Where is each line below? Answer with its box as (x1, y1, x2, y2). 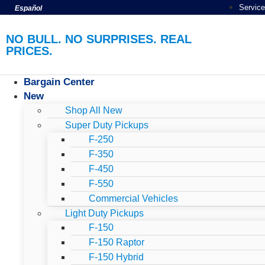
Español (15, 4, 42, 12)
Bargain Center (24, 76, 95, 88)
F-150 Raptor (89, 237, 144, 247)
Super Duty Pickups (65, 120, 148, 130)
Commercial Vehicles (89, 193, 178, 203)
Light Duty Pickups (65, 208, 144, 218)
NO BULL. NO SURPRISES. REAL (6, 32, 192, 46)
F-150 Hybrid (89, 252, 144, 262)
